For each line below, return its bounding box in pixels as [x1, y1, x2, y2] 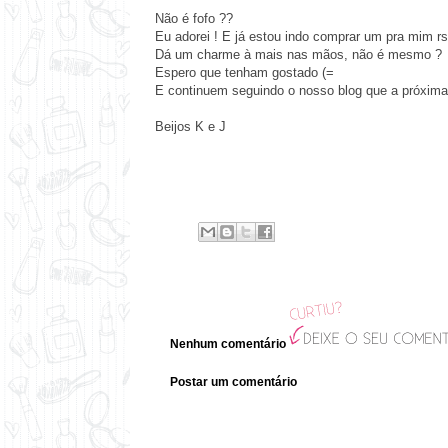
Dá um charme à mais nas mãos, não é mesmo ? [155, 46, 442, 62]
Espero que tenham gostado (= [155, 64, 334, 80]
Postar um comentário [170, 374, 297, 389]
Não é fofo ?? [155, 10, 237, 26]
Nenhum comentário [170, 336, 286, 351]
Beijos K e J [155, 118, 230, 134]
